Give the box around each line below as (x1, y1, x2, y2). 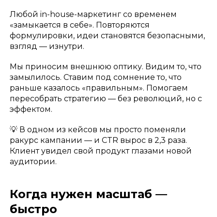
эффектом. (10, 105, 52, 114)
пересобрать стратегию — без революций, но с (10, 94, 202, 104)
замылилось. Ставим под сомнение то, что (10, 73, 182, 82)
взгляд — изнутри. (10, 42, 84, 51)
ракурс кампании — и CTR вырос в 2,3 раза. (10, 136, 187, 145)
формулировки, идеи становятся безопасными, (10, 31, 205, 41)
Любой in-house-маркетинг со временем (10, 10, 177, 19)
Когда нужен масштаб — (10, 187, 167, 201)
